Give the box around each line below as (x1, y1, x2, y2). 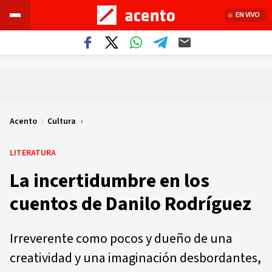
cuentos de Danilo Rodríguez (10, 190, 251, 218)
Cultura (47, 115, 76, 127)
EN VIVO (236, 10, 260, 20)
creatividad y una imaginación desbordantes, (10, 248, 261, 268)
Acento (10, 115, 37, 127)
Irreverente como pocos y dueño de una (10, 229, 233, 248)
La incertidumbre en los (10, 167, 209, 195)
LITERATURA (10, 147, 56, 159)
